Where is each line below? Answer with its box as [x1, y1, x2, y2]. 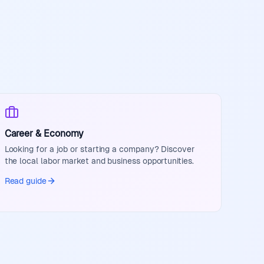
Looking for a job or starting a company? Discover [4, 144, 194, 154]
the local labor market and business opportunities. [4, 156, 194, 166]
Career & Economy [4, 128, 84, 139]
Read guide [4, 176, 47, 186]
